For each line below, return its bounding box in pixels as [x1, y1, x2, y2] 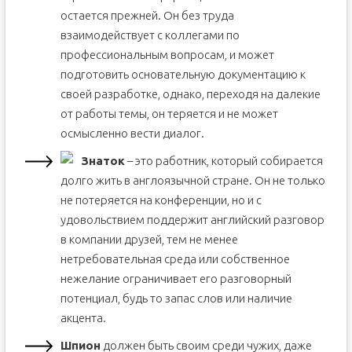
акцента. [60, 311, 106, 324]
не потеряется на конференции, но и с [60, 193, 262, 207]
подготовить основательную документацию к [60, 68, 306, 81]
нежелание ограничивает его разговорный [60, 272, 291, 285]
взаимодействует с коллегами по [60, 28, 240, 42]
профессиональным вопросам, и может [60, 48, 274, 61]
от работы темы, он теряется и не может [60, 107, 278, 120]
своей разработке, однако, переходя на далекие [60, 87, 321, 101]
